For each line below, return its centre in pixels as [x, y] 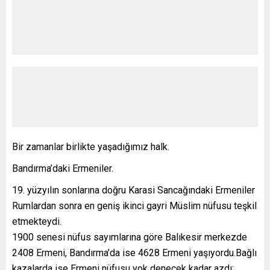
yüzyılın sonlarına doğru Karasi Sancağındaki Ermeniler [141, 190]
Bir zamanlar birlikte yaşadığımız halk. [91, 146]
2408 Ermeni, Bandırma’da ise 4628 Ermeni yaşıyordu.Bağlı [134, 253]
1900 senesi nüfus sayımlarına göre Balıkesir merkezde [130, 237]
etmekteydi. [37, 221]
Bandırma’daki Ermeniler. [63, 168]
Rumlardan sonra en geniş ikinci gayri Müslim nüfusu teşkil [134, 206]
